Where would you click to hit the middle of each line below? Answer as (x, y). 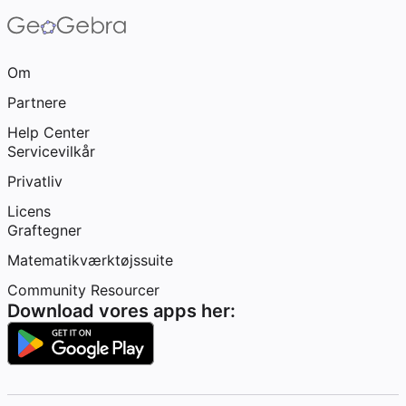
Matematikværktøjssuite (90, 260)
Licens (29, 211)
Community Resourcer (83, 290)
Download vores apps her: (121, 311)
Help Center (48, 132)
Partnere (37, 102)
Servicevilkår (51, 151)
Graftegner (44, 230)
